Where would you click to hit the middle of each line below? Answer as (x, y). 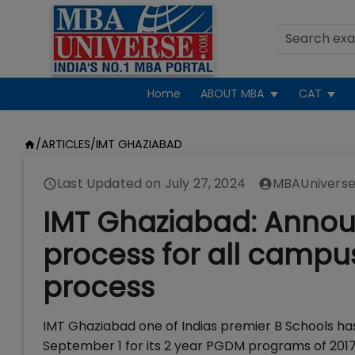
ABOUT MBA (233, 94)
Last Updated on (111, 183)
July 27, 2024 (205, 183)
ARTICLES (65, 144)
